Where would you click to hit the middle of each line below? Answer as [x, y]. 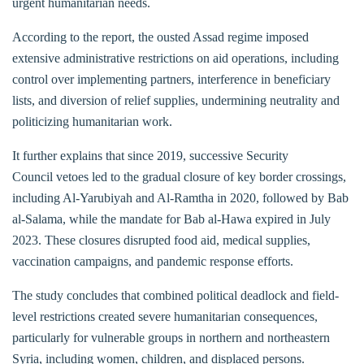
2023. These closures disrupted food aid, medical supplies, [161, 240]
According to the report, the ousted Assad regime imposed [160, 37]
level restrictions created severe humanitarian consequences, [165, 316]
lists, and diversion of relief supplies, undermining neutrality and [176, 100]
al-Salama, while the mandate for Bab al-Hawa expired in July [171, 219]
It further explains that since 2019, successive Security [150, 155]
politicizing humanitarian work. [92, 121]
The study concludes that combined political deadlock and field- [175, 295]
